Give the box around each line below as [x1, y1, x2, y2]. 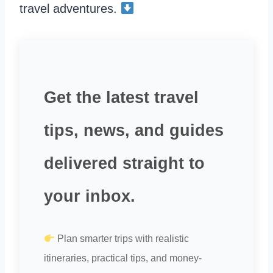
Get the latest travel [44, 88, 199, 107]
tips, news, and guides [44, 121, 224, 140]
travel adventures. [19, 2, 121, 16]
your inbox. [44, 187, 135, 206]
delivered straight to [44, 154, 205, 173]
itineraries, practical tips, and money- [44, 253, 202, 264]
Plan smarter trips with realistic [55, 233, 190, 244]
